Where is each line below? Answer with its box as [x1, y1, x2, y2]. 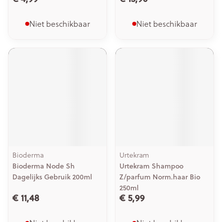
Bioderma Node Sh [12, 161, 75, 171]
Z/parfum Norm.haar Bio [119, 172, 200, 182]
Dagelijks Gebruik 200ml [12, 172, 92, 182]
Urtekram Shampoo [119, 161, 183, 171]
